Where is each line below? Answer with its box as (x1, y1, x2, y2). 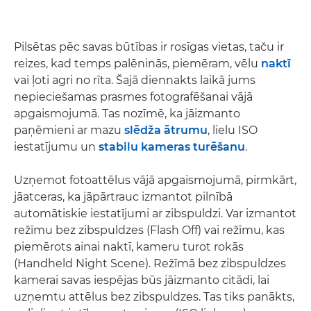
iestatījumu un (14, 140, 99, 153)
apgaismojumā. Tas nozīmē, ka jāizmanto (14, 106, 240, 120)
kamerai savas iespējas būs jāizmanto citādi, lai (14, 273, 269, 287)
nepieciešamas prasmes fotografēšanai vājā (14, 90, 253, 103)
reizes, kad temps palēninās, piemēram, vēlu (14, 56, 261, 70)
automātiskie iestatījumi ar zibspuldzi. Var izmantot (14, 206, 296, 220)
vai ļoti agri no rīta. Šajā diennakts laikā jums (14, 73, 255, 87)
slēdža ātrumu (124, 123, 208, 137)
